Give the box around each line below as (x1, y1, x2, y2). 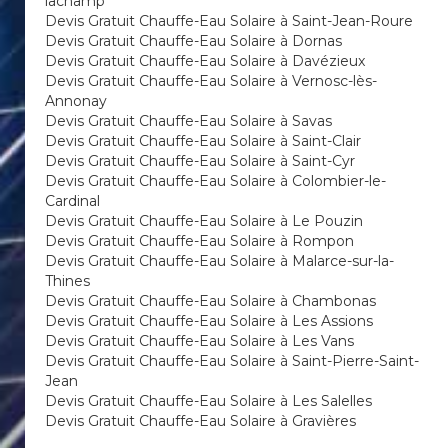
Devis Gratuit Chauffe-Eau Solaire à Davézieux (45, 52, 365, 70)
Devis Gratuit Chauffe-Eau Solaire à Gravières (45, 412, 356, 430)
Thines (45, 272, 90, 290)
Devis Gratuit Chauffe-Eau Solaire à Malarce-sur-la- (45, 252, 394, 270)
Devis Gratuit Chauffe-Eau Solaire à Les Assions (45, 312, 373, 330)
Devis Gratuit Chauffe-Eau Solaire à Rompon (45, 232, 354, 250)
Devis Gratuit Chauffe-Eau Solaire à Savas (45, 112, 332, 130)
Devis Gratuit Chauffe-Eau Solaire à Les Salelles (45, 392, 372, 410)
